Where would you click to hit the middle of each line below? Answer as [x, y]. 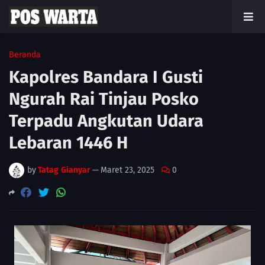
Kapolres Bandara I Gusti [106, 77]
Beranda [25, 55]
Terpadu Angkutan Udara [106, 121]
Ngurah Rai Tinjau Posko [104, 99]
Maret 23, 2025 [127, 170]
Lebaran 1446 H [68, 143]
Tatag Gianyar [64, 170]
